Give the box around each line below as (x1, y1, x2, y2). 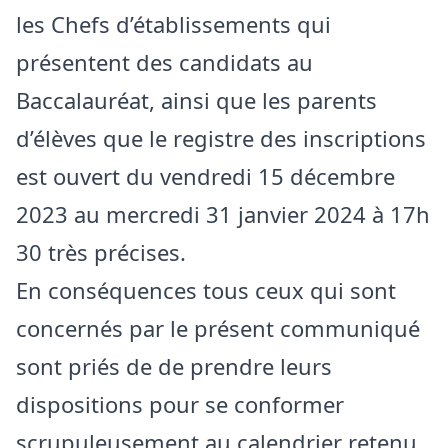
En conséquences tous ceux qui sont (16, 274, 396, 305)
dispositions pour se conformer (16, 388, 344, 419)
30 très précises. (16, 236, 186, 267)
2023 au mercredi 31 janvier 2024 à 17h (16, 198, 430, 229)
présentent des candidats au (16, 46, 313, 77)
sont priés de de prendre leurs (16, 350, 332, 381)
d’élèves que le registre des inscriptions (16, 122, 426, 153)
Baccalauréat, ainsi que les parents (16, 84, 377, 115)
